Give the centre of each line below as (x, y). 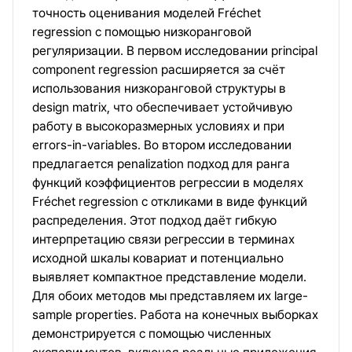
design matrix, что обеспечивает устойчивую (162, 107)
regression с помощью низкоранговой (142, 32)
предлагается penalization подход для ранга (161, 164)
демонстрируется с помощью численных (152, 334)
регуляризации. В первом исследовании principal (175, 51)
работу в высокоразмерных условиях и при (158, 126)
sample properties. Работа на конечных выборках (175, 315)
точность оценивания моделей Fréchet (147, 13)
